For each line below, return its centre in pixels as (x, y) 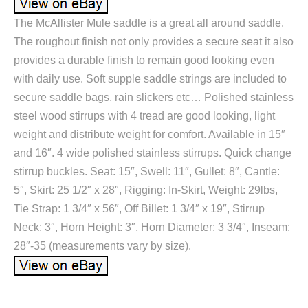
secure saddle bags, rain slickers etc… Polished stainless (154, 98)
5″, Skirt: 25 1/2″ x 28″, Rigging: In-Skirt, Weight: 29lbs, (146, 190)
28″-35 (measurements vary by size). (102, 246)
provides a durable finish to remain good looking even (144, 60)
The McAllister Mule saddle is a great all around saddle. (149, 23)
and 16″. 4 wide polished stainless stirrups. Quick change (153, 153)
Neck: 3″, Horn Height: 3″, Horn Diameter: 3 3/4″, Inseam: (152, 228)
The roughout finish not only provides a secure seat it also (154, 42)
